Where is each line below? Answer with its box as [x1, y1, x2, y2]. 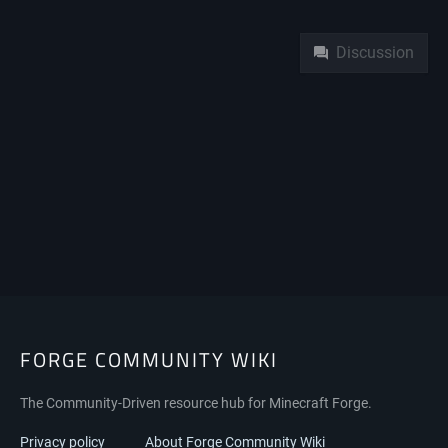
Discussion [336, 43, 415, 63]
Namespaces [299, 6, 409, 38]
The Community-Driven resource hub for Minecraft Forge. [20, 395, 372, 411]
